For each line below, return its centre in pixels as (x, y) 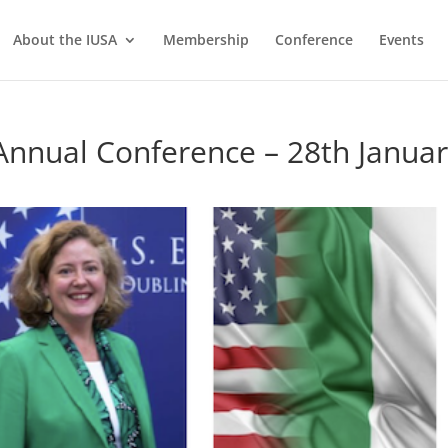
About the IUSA (65, 39)
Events (401, 39)
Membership (206, 39)
